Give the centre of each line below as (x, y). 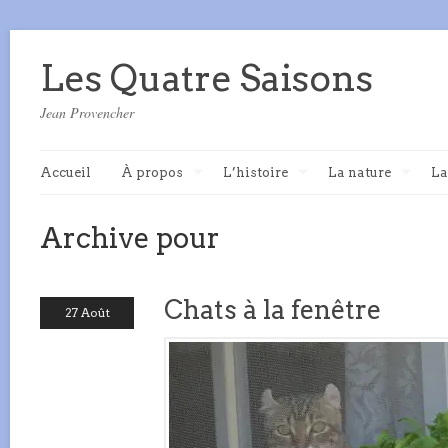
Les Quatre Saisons (206, 78)
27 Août (87, 312)
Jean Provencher (87, 112)
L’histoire (255, 172)
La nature (359, 172)
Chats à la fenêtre (272, 309)
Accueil (65, 172)
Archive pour (130, 238)
